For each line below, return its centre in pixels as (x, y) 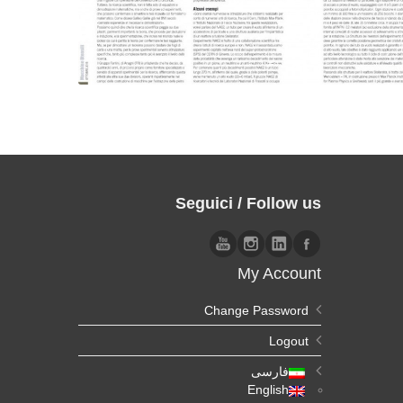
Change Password (256, 311)
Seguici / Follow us (248, 204)
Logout (289, 341)
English (268, 390)
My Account (279, 274)
